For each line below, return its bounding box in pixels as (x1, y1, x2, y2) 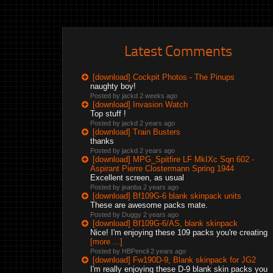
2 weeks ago (140, 92, 177, 99)
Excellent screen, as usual (90, 173, 184, 182)
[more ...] (90, 237, 122, 246)
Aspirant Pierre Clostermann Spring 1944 (90, 164, 234, 173)
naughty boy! (90, 82, 136, 91)
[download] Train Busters (93, 127, 180, 136)
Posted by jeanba (90, 183, 143, 191)
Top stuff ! (90, 109, 126, 118)
